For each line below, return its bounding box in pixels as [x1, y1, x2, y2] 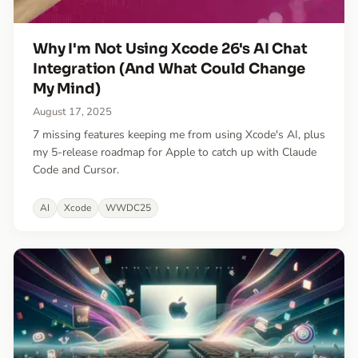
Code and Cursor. [33, 161, 119, 177]
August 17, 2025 [33, 104, 112, 119]
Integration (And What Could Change [33, 59, 305, 78]
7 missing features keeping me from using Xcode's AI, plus [33, 126, 325, 142]
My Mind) [33, 79, 101, 97]
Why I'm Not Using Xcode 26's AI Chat [33, 39, 308, 58]
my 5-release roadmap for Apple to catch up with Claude [33, 144, 316, 160]
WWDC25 [105, 201, 151, 214]
